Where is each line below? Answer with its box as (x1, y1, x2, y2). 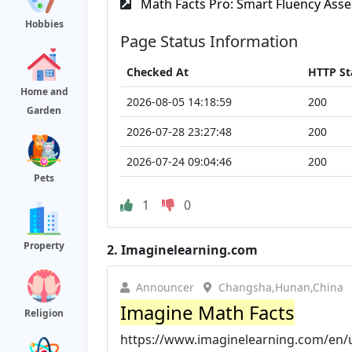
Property (24, 239, 64, 252)
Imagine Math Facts (120, 299, 295, 325)
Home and (20, 85, 68, 98)
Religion (24, 306, 64, 320)
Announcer (136, 280, 194, 295)
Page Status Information (120, 31, 298, 52)
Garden (27, 104, 61, 117)
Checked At (126, 64, 189, 79)
